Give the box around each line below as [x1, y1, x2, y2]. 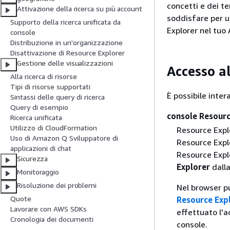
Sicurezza [17, 154, 48, 163]
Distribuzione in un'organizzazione [10, 38, 123, 47]
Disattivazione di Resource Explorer [10, 48, 125, 57]
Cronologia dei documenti [10, 215, 93, 224]
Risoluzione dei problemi [17, 181, 97, 190]
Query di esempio [10, 103, 68, 112]
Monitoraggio [17, 167, 60, 177]
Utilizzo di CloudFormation [10, 123, 97, 132]
